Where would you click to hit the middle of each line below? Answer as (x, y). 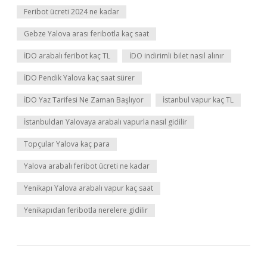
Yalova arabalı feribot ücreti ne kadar (87, 166)
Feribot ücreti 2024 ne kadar (72, 12)
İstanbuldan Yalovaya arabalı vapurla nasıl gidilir (105, 122)
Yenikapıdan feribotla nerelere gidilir (86, 210)
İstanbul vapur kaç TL (198, 100)
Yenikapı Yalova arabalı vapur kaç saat (89, 188)
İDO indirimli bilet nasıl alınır (177, 56)
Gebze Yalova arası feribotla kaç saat (86, 34)
